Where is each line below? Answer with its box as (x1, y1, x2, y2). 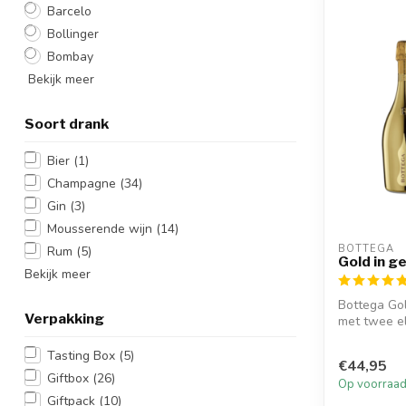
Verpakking (24, 309, 104, 327)
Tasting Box (47, 346, 119, 364)
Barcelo (47, 2, 92, 20)
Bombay (47, 47, 93, 65)
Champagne (47, 174, 120, 192)
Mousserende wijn (47, 219, 156, 237)
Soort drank (24, 114, 109, 132)
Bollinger (47, 24, 99, 43)
